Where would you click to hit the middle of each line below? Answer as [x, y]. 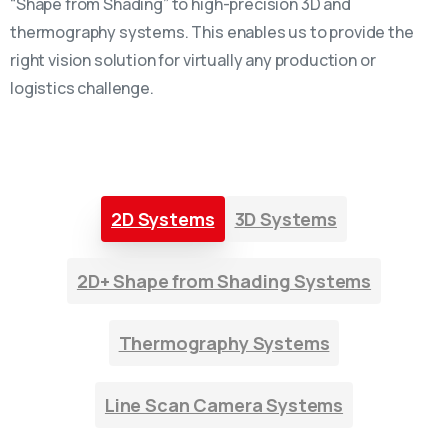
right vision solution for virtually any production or [193, 60]
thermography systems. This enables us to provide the [212, 32]
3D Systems [285, 219]
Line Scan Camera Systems [224, 405]
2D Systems [163, 219]
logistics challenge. [82, 88]
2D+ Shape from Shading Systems [224, 281]
